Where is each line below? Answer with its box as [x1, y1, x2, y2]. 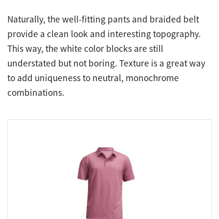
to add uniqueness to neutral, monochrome [7, 71, 179, 84]
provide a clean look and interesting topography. [7, 27, 201, 40]
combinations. [7, 86, 65, 98]
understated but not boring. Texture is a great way [7, 57, 205, 69]
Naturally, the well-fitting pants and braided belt [7, 13, 199, 25]
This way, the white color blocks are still [7, 42, 163, 54]
